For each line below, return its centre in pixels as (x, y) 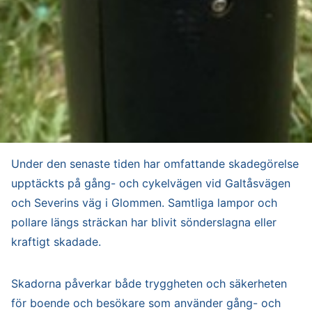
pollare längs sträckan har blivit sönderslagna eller (144, 222)
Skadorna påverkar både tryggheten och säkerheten (149, 283)
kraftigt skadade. (56, 241)
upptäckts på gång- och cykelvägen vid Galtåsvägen (151, 183)
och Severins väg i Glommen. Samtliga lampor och (144, 202)
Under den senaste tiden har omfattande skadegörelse (155, 163)
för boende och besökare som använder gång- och (146, 303)
